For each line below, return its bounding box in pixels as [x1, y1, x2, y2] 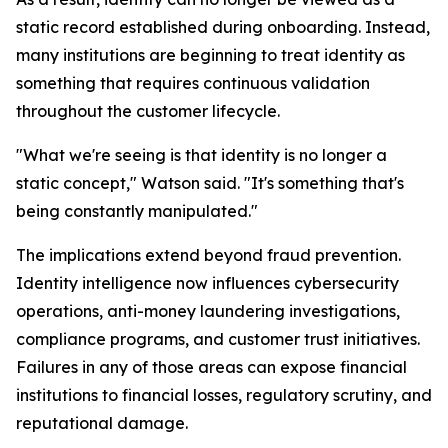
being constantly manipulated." [16, 201, 258, 221]
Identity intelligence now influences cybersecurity [16, 273, 399, 293]
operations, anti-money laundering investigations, [16, 301, 400, 321]
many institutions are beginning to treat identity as [16, 45, 405, 65]
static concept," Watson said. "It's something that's [16, 173, 404, 193]
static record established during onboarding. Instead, [16, 17, 430, 37]
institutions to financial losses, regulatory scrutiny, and [16, 385, 432, 405]
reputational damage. [16, 413, 188, 433]
